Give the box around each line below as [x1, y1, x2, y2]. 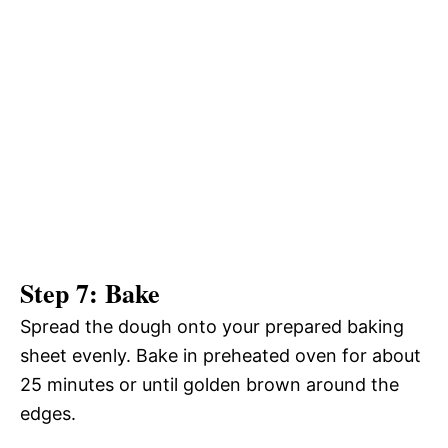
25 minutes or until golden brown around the [20, 373, 399, 395]
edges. [20, 402, 76, 424]
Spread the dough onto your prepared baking [20, 315, 404, 337]
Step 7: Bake [20, 273, 160, 312]
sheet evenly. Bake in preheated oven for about [20, 344, 421, 366]
